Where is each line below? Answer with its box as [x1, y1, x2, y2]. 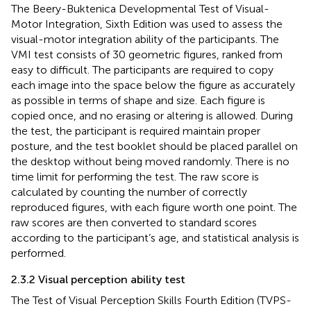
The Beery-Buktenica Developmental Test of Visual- [11, 1, 269, 15]
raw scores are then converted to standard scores [11, 215, 257, 229]
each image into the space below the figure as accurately [11, 78, 295, 92]
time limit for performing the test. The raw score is [11, 169, 259, 183]
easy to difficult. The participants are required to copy [11, 62, 274, 76]
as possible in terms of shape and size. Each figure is [11, 93, 265, 107]
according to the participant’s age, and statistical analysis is [11, 230, 299, 244]
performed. [11, 246, 66, 260]
